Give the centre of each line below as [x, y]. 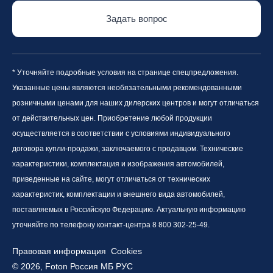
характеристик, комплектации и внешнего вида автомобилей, [119, 194]
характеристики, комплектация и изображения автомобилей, [118, 164]
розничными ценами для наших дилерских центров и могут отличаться [136, 103]
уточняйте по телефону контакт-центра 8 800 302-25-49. [111, 225]
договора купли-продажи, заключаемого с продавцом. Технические [128, 149]
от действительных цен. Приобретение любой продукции [112, 118]
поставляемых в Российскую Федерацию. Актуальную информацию [129, 210]
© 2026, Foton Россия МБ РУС [73, 266]
